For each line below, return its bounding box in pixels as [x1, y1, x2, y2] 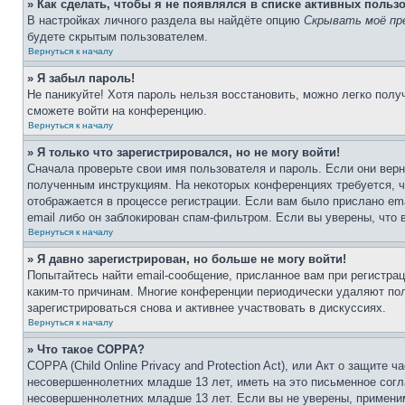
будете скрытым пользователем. [27, 30, 208, 43]
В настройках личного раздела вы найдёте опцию [27, 14, 304, 27]
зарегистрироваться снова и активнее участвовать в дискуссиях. [27, 301, 386, 315]
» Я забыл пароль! [27, 71, 135, 85]
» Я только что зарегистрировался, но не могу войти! [27, 146, 340, 159]
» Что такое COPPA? [27, 343, 145, 356]
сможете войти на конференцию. [27, 104, 207, 118]
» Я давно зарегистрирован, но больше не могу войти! [27, 252, 346, 266]
